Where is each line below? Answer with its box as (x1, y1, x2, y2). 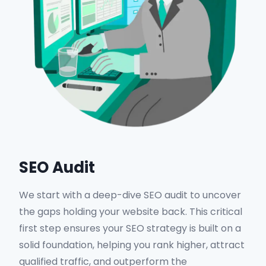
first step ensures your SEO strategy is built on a (19, 221, 241, 235)
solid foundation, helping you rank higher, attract (19, 238, 245, 252)
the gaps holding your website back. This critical (19, 205, 242, 218)
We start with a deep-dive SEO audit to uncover (19, 188, 241, 202)
